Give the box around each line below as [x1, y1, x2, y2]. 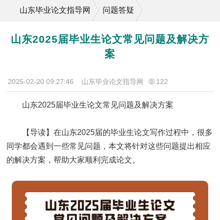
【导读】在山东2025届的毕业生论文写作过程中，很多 [22, 128, 213, 137]
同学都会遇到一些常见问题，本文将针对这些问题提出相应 [6, 142, 211, 151]
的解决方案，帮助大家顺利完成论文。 [6, 156, 140, 165]
